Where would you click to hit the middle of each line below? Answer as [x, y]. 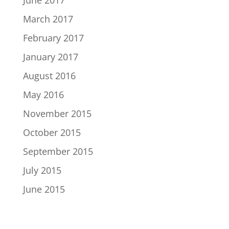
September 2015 [58, 151]
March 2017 [48, 19]
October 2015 [52, 132]
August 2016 [49, 76]
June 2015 [44, 189]
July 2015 [42, 170]
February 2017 [53, 38]
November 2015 [57, 113]
